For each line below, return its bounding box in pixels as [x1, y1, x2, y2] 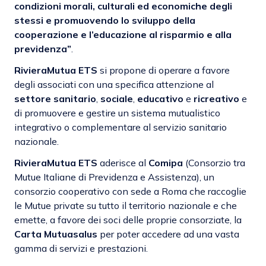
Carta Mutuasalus [14, 227, 97, 240]
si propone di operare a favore [97, 64, 230, 76]
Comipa [148, 156, 185, 169]
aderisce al [97, 156, 148, 169]
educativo [137, 92, 186, 104]
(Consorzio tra [185, 156, 245, 169]
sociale [100, 92, 133, 104]
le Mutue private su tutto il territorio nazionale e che [14, 199, 237, 211]
